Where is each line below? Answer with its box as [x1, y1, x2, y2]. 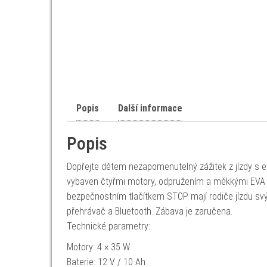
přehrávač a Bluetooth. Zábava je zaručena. [67, 206, 232, 217]
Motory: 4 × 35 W [67, 241, 130, 253]
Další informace [118, 103, 182, 114]
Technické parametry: [67, 221, 150, 232]
